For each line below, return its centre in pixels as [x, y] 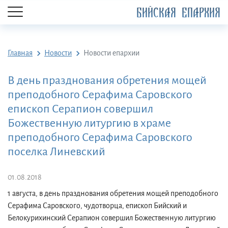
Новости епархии [111, 53]
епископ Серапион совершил [80, 109]
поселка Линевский [56, 152]
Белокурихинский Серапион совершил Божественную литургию [112, 218]
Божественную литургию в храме [89, 123]
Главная [20, 53]
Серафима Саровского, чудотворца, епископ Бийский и [97, 206]
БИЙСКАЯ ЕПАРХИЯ [178, 13]
